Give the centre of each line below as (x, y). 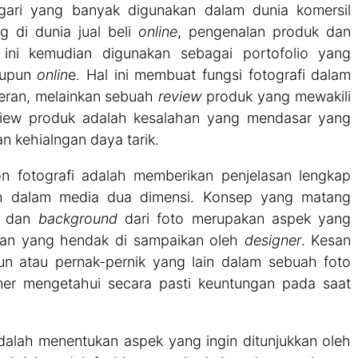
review (180, 96)
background (78, 218)
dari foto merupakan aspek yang (234, 218)
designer (272, 240)
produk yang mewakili (276, 96)
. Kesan (326, 240)
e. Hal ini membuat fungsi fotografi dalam (210, 74)
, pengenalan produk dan (265, 31)
